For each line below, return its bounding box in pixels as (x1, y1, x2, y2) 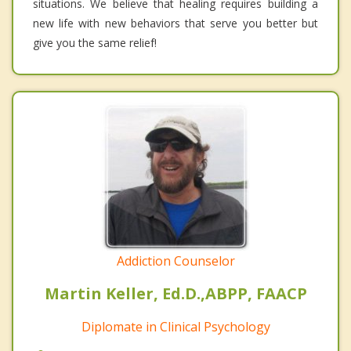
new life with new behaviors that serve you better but (33, 15, 318, 31)
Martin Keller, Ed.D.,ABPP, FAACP (44, 282, 307, 304)
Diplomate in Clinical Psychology (81, 317, 270, 335)
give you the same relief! (33, 34, 157, 50)
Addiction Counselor (116, 251, 235, 270)
